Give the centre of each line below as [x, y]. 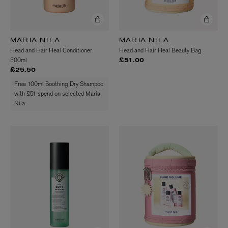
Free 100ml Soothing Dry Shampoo [59, 84]
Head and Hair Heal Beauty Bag [160, 51]
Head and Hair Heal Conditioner [51, 51]
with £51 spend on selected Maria [57, 94]
